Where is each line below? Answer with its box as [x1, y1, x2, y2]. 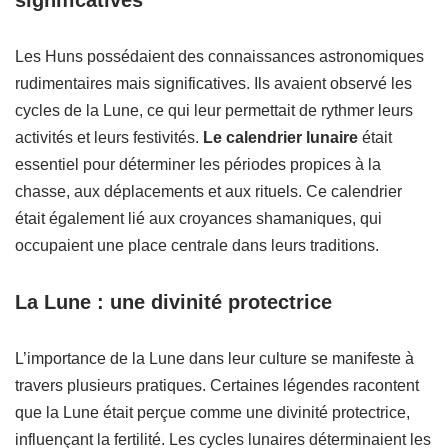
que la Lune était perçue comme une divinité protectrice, [15, 404, 410, 421]
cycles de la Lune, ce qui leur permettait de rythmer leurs [15, 102, 413, 119]
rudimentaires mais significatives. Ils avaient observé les [15, 75, 412, 92]
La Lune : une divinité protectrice [15, 291, 332, 313]
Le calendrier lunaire [203, 129, 358, 146]
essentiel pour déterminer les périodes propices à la [15, 156, 381, 173]
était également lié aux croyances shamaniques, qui [15, 210, 382, 227]
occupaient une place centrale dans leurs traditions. [15, 237, 379, 254]
